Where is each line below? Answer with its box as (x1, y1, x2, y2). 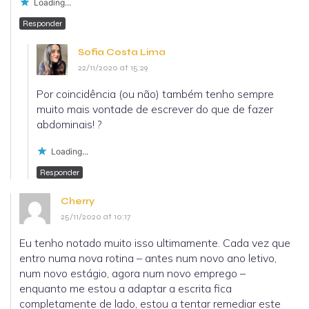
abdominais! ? (37, 117, 102, 132)
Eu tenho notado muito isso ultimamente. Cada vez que (19, 236, 290, 250)
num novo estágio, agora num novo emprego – (19, 266, 246, 281)
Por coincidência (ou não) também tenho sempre (37, 87, 274, 101)
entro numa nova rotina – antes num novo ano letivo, (19, 251, 277, 266)
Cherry (61, 195, 94, 208)
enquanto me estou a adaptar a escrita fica (19, 281, 232, 296)
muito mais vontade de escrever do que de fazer (37, 102, 273, 117)
